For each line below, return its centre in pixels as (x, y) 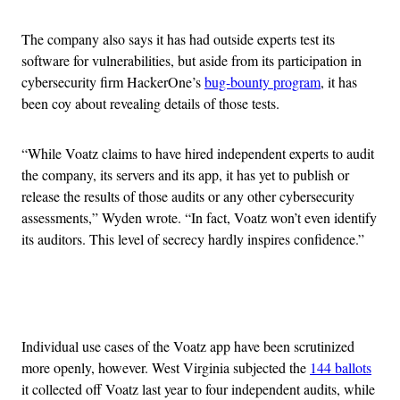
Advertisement (239, 302)
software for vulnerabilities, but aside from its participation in (192, 61)
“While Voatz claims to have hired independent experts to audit (198, 154)
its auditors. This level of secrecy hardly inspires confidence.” (193, 239)
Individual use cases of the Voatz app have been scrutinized (188, 346)
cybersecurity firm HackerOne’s (113, 82)
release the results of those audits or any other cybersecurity (188, 196)
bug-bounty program (262, 82)
